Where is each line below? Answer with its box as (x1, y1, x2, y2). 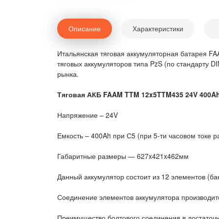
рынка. (57, 69, 79, 79)
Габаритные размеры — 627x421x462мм (57, 151, 189, 161)
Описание (68, 23, 101, 33)
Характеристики (132, 23, 183, 33)
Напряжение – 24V (57, 110, 118, 120)
